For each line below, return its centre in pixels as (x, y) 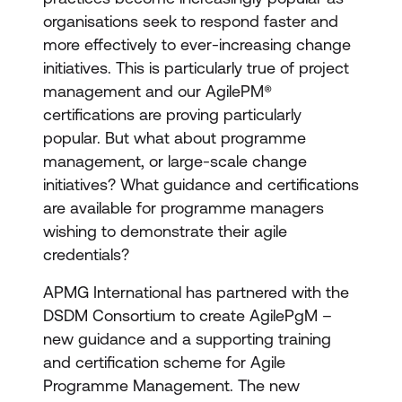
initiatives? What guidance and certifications (201, 184)
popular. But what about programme (175, 138)
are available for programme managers (184, 208)
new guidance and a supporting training (187, 339)
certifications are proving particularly (172, 114)
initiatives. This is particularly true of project (196, 68)
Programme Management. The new (171, 385)
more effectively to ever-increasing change (197, 44)
